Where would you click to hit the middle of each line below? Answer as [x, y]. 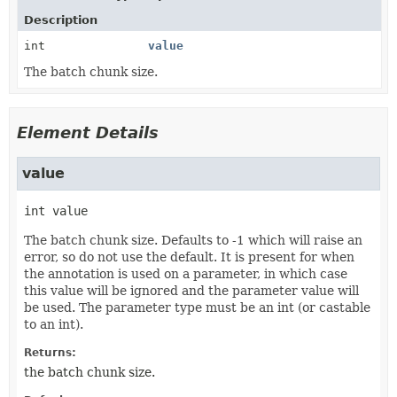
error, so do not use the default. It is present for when [189, 257]
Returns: [50, 353]
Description [61, 20]
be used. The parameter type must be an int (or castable [197, 307]
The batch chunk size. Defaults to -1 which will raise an [193, 240]
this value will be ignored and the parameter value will [191, 291]
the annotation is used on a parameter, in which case [186, 274]
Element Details [88, 132]
